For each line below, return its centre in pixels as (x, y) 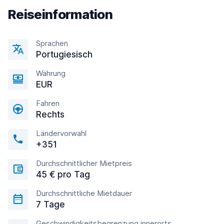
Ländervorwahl (61, 133)
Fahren (48, 103)
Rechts (50, 114)
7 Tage (50, 204)
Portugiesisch (64, 54)
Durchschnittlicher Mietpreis (84, 163)
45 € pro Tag (63, 174)
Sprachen (52, 43)
